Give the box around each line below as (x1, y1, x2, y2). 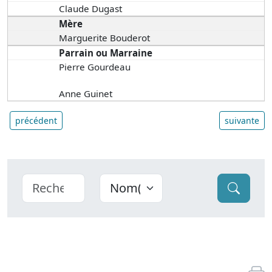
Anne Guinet (59, 87, 113, 100)
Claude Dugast (59, 2, 123, 15)
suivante (225, 115, 259, 127)
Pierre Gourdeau (59, 61, 131, 73)
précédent (15, 115, 57, 127)
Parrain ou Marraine (59, 47, 153, 59)
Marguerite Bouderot (59, 32, 151, 44)
